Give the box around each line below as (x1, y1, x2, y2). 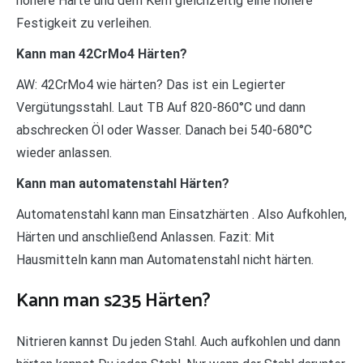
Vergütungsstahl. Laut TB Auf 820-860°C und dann (16, 100, 305, 116)
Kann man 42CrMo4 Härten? (16, 46, 187, 62)
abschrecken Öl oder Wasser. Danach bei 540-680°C (16, 122, 312, 139)
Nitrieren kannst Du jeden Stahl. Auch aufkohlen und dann (16, 333, 340, 349)
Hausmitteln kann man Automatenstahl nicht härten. (16, 252, 314, 268)
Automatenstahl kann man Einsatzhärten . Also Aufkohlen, (16, 207, 347, 223)
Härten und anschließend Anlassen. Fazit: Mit (16, 229, 275, 246)
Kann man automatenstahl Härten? (16, 176, 229, 192)
